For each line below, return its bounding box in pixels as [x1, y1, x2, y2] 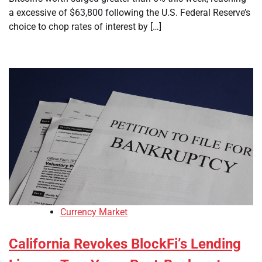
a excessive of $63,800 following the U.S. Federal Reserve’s [9, 7, 250, 18]
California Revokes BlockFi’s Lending [9, 236, 241, 253]
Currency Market [60, 206, 127, 218]
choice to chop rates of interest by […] [9, 21, 161, 32]
